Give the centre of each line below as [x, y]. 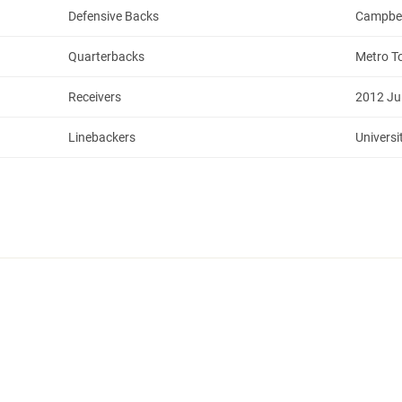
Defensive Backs [114, 16]
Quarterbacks [106, 57]
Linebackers [102, 137]
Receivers [95, 97]
